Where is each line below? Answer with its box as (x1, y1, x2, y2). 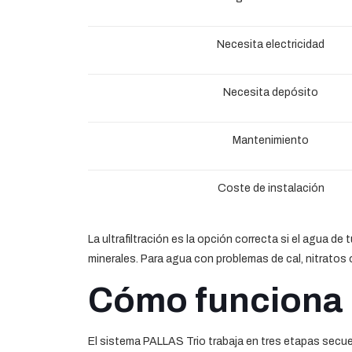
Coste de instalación (217, 181, 324, 194)
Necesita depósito (223, 86, 318, 98)
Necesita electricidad (217, 38, 324, 50)
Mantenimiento (233, 134, 309, 146)
